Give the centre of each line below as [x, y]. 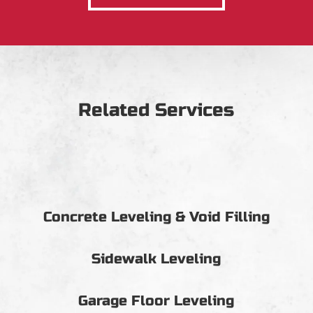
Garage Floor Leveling [156, 301]
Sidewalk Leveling [156, 259]
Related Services [156, 110]
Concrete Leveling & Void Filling [156, 217]
